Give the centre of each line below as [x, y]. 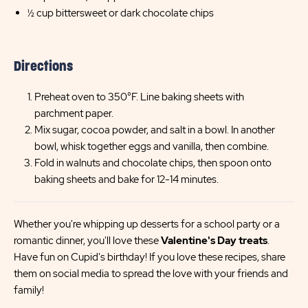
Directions [43, 67]
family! [29, 290]
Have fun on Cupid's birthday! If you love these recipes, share [150, 257]
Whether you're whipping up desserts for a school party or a [147, 224]
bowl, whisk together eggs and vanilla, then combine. [152, 146]
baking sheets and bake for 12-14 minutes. [126, 179]
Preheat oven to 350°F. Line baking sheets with [139, 97]
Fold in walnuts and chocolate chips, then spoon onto [153, 163]
